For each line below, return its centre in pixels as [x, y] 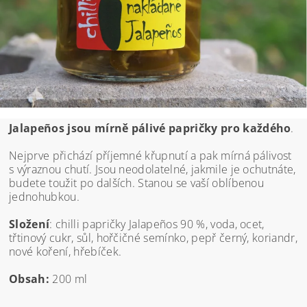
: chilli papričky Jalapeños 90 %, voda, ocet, [157, 224]
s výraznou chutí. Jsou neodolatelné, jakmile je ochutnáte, [152, 170]
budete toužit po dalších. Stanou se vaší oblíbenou [137, 183]
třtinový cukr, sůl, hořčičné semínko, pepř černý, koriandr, [153, 238]
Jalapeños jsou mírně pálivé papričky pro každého [150, 128]
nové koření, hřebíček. [65, 252]
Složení [29, 224]
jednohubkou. [46, 197]
